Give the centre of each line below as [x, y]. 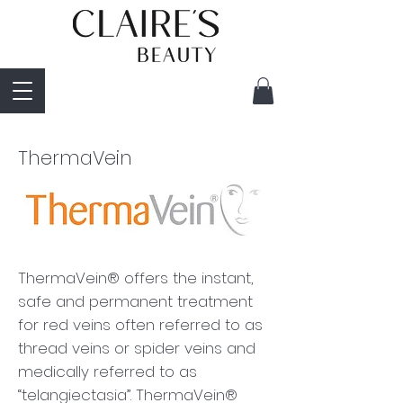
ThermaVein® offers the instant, [135, 278]
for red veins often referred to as [140, 324]
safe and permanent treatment [135, 301]
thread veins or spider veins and [137, 348]
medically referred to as [107, 371]
